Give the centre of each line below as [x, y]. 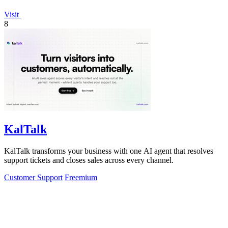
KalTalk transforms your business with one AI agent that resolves [109, 151]
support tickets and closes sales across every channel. [89, 160]
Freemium [81, 178]
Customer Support [33, 178]
